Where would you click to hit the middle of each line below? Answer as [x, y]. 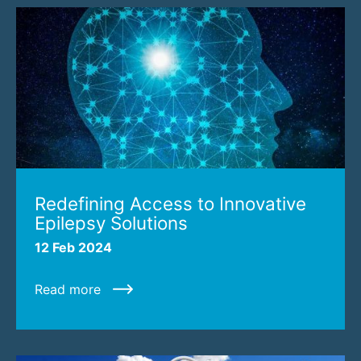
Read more [67, 289]
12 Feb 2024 [73, 247]
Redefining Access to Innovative [170, 203]
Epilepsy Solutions [111, 222]
